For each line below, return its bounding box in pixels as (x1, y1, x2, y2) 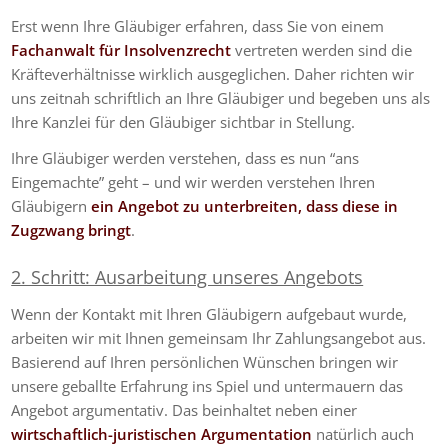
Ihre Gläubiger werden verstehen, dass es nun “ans (11, 148, 360, 169)
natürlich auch (312, 424, 415, 444)
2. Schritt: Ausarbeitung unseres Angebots (11, 265, 364, 290)
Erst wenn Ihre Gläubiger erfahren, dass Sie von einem (11, 15, 385, 36)
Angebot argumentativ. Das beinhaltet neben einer (11, 400, 358, 420)
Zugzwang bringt (11, 220, 132, 241)
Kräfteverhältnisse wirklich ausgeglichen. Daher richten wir (11, 63, 415, 84)
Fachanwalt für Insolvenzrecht (11, 39, 236, 60)
